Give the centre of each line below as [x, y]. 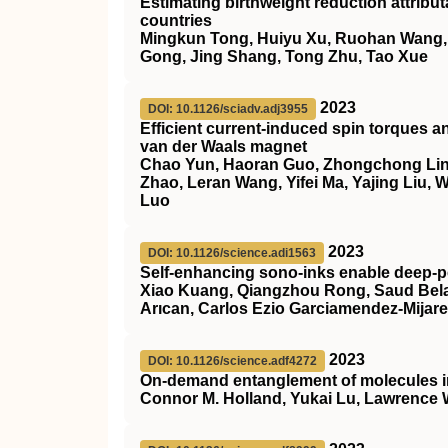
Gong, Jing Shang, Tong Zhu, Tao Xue [284, 56]
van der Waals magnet [223, 146]
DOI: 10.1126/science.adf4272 [232, 361]
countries [176, 20]
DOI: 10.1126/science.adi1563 [232, 253]
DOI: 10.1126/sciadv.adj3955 [228, 109]
